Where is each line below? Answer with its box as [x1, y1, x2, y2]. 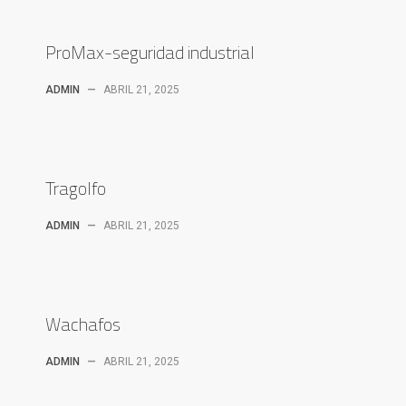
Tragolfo [45, 171, 106, 205]
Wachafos [45, 307, 121, 341]
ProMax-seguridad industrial [45, 35, 255, 69]
